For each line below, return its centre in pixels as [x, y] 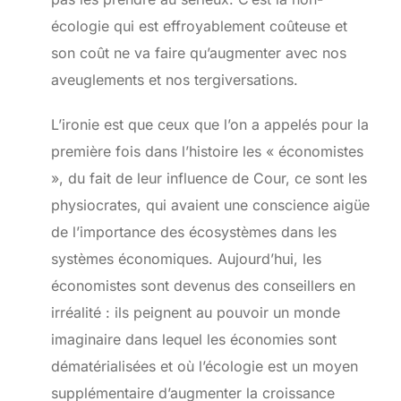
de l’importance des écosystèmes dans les [193, 232]
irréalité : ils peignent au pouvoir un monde [195, 313]
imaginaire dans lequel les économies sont [193, 340]
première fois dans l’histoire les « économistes [207, 152]
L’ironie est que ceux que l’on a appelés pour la [209, 125]
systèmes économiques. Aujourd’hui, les [186, 259]
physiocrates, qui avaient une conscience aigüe [210, 205]
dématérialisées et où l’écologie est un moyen [204, 367]
